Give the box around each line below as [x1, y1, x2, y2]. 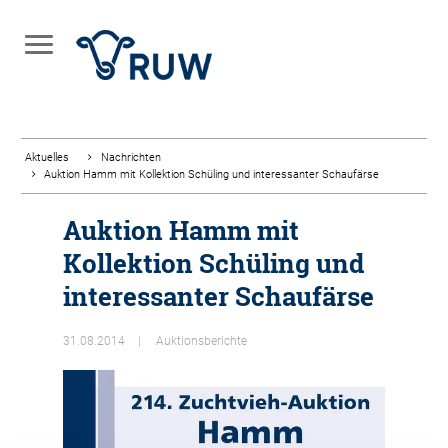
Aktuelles [25, 151, 69, 164]
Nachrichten [101, 151, 161, 164]
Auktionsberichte [156, 334, 247, 348]
